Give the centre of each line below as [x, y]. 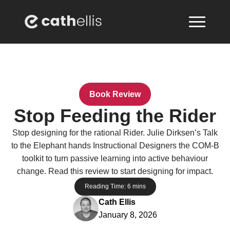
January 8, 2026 [128, 215]
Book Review [115, 94]
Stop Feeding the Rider [115, 116]
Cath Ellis [117, 202]
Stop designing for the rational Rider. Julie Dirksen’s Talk [115, 133]
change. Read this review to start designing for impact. [115, 171]
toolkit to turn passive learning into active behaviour [115, 158]
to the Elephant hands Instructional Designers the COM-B [115, 146]
